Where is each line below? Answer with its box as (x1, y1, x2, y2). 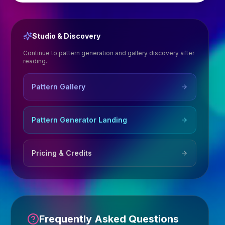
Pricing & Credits (32, 149, 92, 157)
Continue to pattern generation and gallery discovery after (23, 49, 195, 57)
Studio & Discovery (32, 32, 101, 40)
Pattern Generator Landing (32, 116, 128, 124)
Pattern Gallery (32, 82, 86, 91)
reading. (23, 57, 48, 65)
